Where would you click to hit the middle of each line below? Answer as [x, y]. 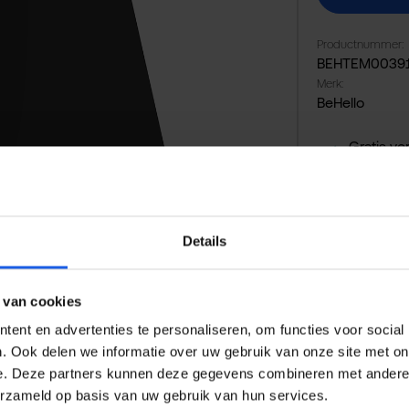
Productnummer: [360, 44]
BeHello [340, 103]
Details [204, 241]
